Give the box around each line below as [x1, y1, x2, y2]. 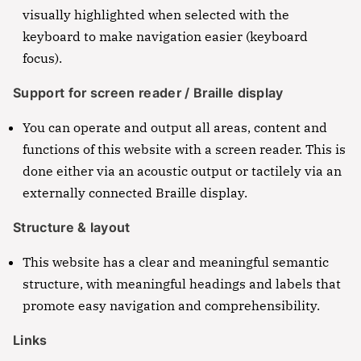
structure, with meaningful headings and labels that [23, 276, 341, 293]
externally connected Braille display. [23, 185, 247, 201]
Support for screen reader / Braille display [13, 85, 284, 102]
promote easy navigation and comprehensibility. [23, 297, 320, 314]
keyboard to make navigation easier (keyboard [23, 28, 308, 45]
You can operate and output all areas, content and [23, 119, 327, 136]
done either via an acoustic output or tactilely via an [23, 163, 342, 180]
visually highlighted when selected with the [23, 6, 289, 23]
